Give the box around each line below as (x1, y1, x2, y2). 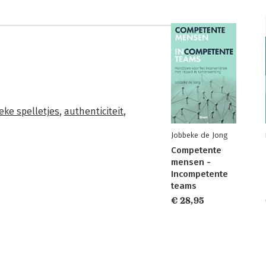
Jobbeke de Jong (171, 131, 227, 140)
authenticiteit (64, 106, 123, 117)
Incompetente (171, 169, 228, 179)
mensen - (171, 157, 211, 167)
